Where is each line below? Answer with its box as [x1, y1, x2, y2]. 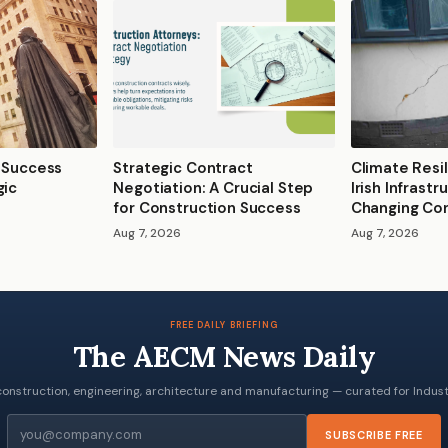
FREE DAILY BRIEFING [169, 318, 279, 331]
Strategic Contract [113, 157, 253, 178]
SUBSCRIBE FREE [325, 427, 423, 442]
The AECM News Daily [72, 337, 376, 375]
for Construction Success [113, 197, 301, 218]
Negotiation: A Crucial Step [113, 177, 314, 198]
